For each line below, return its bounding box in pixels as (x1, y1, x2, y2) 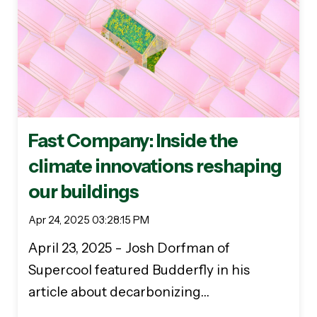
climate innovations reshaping (28, 155, 282, 178)
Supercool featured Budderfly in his (28, 262, 250, 279)
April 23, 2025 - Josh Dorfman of (28, 240, 230, 257)
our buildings (28, 180, 139, 204)
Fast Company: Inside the (28, 129, 238, 153)
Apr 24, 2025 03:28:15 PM (28, 214, 149, 227)
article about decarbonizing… (28, 284, 209, 301)
